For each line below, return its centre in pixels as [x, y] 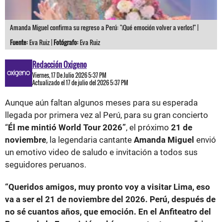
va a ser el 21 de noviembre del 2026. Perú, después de [110, 199]
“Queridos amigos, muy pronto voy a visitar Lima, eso [108, 187]
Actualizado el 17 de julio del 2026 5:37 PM [80, 83]
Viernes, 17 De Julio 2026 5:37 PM [69, 75]
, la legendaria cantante [90, 140]
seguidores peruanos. [46, 165]
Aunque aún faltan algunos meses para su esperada [101, 103]
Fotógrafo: [66, 42]
